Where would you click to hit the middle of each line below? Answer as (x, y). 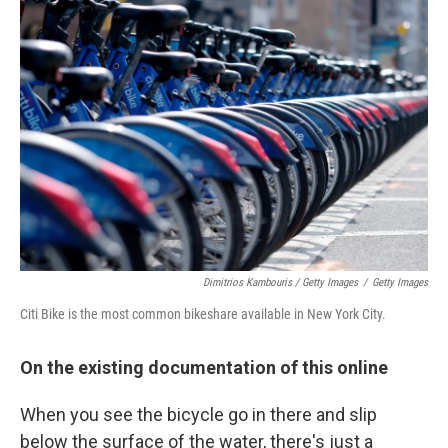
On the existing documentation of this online (204, 367)
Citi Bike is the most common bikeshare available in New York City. (203, 314)
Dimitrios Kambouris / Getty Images (280, 282)
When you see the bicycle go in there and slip (198, 414)
